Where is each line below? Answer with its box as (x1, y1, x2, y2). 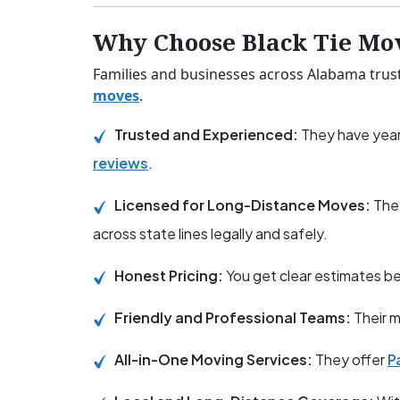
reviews (93, 154, 148, 173)
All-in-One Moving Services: (114, 350, 312, 370)
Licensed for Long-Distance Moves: (114, 196, 373, 215)
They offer (312, 350, 387, 370)
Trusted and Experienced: (114, 125, 301, 145)
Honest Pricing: (114, 266, 226, 286)
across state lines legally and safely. (93, 224, 328, 244)
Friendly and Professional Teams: (114, 308, 354, 328)
